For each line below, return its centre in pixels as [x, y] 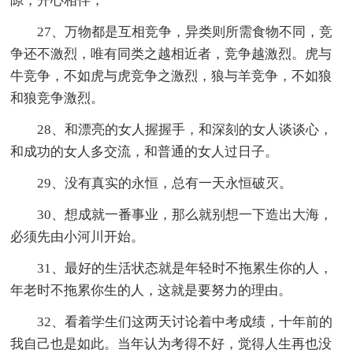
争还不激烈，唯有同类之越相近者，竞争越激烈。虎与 [171, 54]
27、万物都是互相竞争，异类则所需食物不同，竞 [185, 32]
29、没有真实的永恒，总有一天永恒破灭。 [165, 184]
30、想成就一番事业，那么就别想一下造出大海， [185, 215]
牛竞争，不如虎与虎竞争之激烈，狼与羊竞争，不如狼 [171, 76]
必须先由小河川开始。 [78, 237]
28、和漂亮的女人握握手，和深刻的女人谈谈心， [185, 130]
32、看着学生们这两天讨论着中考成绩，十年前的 [185, 322]
